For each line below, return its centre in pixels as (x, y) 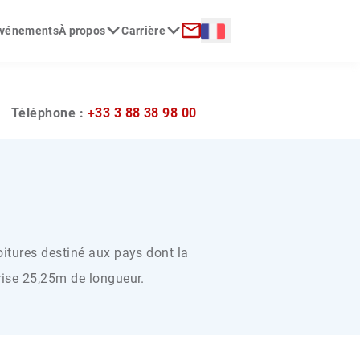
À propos (82, 31)
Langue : (226, 30)
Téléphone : (49, 112)
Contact (205, 51)
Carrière (143, 31)
